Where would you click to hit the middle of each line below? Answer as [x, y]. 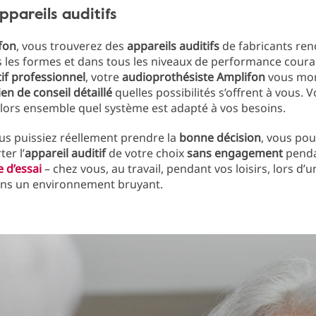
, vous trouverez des [72, 46]
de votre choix [146, 153]
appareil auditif [65, 153]
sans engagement [235, 153]
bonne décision [220, 138]
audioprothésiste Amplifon [194, 77]
